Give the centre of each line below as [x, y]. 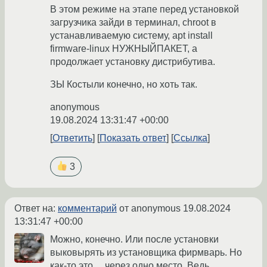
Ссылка [190, 138]
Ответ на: [36, 209]
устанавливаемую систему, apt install [131, 36]
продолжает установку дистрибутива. [133, 62]
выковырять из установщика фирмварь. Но [146, 253]
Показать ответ [133, 138]
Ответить [72, 138]
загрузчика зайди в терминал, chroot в [133, 23]
